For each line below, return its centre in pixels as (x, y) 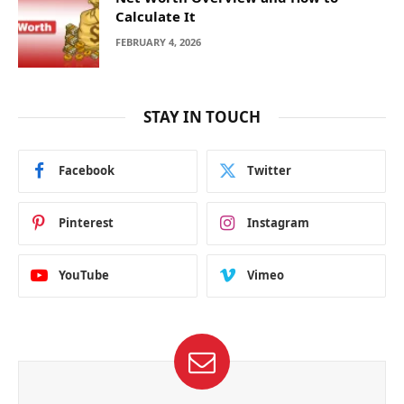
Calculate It (156, 16)
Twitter (269, 171)
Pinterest (86, 223)
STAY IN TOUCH (202, 116)
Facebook (87, 171)
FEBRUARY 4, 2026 (158, 41)
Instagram (278, 223)
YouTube (84, 275)
